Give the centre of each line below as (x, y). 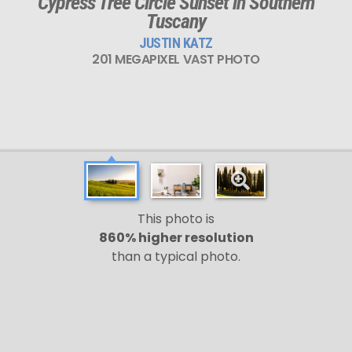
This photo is (176, 219)
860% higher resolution (176, 238)
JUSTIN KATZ (176, 42)
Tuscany (176, 21)
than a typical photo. (176, 257)
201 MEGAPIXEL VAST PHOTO (176, 59)
